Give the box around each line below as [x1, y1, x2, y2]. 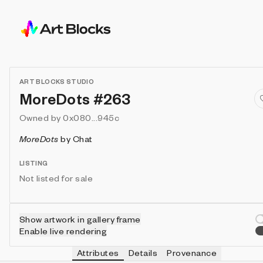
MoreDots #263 [19, 89, 131, 108]
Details [128, 247, 158, 258]
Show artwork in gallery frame [19, 214, 141, 224]
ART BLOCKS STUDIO [19, 77, 95, 85]
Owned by [19, 112, 61, 123]
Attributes [77, 247, 119, 258]
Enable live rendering [19, 225, 107, 236]
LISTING [19, 159, 48, 167]
